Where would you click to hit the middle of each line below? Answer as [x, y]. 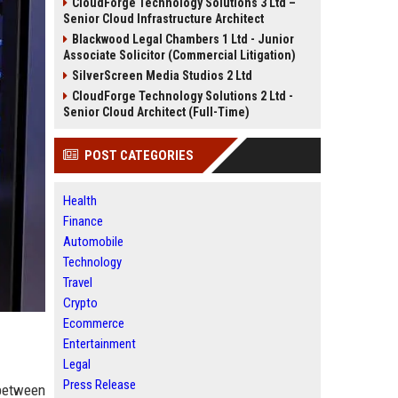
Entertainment [99, 344]
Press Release [99, 385]
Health [80, 201]
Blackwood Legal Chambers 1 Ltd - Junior [183, 39]
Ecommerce [94, 323]
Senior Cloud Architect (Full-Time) [156, 112]
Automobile [93, 242]
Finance [83, 221]
